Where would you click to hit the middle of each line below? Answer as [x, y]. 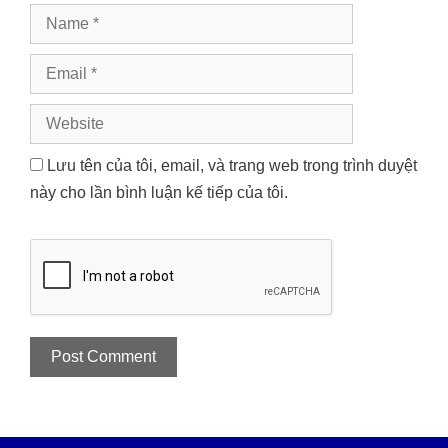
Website [58, 114]
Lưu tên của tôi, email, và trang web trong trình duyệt [232, 165]
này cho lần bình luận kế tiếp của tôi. [159, 192]
